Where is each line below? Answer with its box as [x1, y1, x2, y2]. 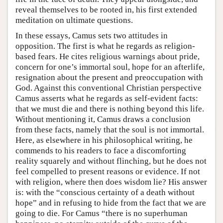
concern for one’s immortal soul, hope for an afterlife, [15, 62, 205, 72]
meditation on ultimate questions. [15, 15, 133, 25]
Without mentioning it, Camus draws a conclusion [15, 114, 191, 124]
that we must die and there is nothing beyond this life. [15, 104, 204, 113]
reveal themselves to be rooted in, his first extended [15, 4, 197, 14]
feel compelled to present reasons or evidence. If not [15, 166, 200, 176]
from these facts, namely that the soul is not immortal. [15, 124, 204, 134]
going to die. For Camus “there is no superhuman [15, 208, 188, 218]
